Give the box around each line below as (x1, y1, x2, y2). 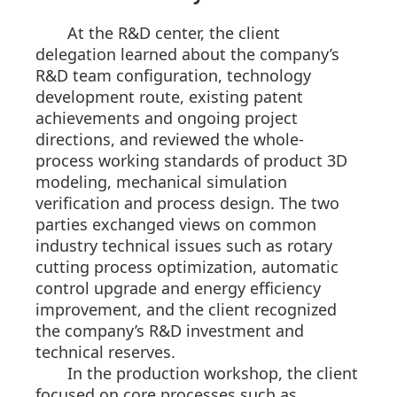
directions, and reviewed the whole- (35, 128, 304, 151)
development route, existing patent (35, 86, 303, 108)
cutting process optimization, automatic (35, 256, 339, 278)
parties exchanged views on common (35, 214, 316, 236)
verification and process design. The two (35, 192, 339, 214)
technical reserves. (35, 341, 175, 363)
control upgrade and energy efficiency (35, 277, 321, 300)
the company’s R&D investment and (35, 320, 304, 342)
